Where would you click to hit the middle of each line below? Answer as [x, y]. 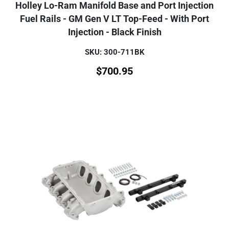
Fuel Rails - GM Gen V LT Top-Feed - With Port [114, 19]
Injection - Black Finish [114, 32]
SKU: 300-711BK [114, 52]
